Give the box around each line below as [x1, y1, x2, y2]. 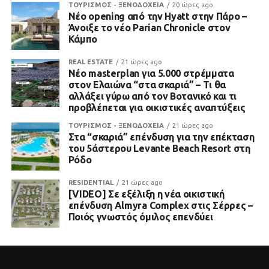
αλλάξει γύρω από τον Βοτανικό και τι [68, 91, 237, 101]
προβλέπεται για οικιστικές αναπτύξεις [68, 102, 246, 113]
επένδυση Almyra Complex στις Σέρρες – [68, 200, 253, 211]
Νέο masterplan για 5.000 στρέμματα [68, 68, 234, 79]
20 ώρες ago [172, 1, 213, 8]
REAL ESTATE [68, 58, 113, 65]
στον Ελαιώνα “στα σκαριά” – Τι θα [68, 79, 226, 90]
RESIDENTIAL [68, 179, 113, 186]
